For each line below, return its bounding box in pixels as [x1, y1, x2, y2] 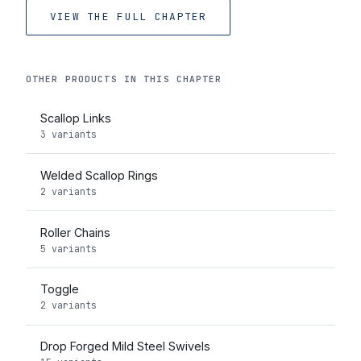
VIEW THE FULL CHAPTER [49, 10, 207, 24]
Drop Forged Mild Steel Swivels [39, 339, 210, 354]
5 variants [39, 242, 97, 255]
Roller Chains [39, 225, 110, 239]
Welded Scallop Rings [39, 168, 158, 182]
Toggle [39, 282, 79, 297]
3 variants [39, 128, 97, 141]
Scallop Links [39, 111, 111, 126]
